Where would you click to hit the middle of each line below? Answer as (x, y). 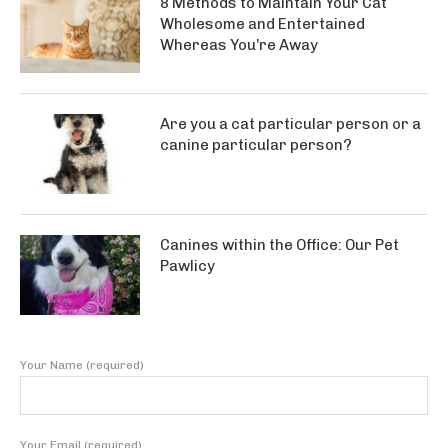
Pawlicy (187, 266)
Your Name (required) (82, 365)
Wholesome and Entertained (262, 24)
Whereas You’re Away (239, 45)
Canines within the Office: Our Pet (279, 245)
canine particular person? (256, 145)
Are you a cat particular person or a (290, 124)
